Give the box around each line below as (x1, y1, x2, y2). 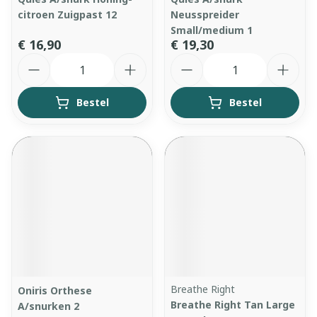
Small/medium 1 (171, 23, 253, 37)
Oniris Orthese (18, 284, 92, 297)
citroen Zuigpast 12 (18, 8, 117, 21)
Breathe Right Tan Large (171, 298, 295, 311)
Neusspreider (171, 8, 239, 21)
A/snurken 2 (18, 299, 79, 313)
